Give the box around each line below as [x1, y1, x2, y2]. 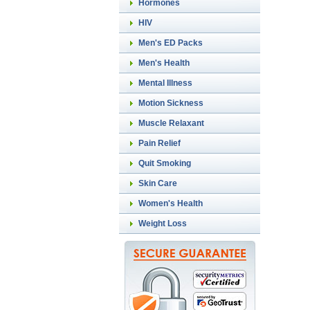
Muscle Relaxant [138, 118, 204, 128]
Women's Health [138, 199, 203, 208]
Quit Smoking [138, 158, 191, 168]
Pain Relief [138, 138, 181, 148]
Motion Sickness [138, 98, 203, 108]
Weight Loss [138, 219, 187, 228]
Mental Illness [138, 78, 192, 88]
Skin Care [138, 179, 177, 188]
